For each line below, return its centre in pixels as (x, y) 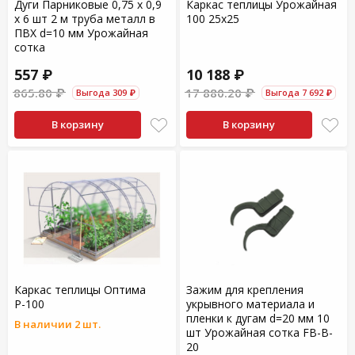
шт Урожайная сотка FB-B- (259, 332)
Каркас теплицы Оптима (80, 290)
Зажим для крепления (244, 290)
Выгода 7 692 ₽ (298, 92)
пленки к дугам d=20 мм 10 (258, 318)
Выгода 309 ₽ (106, 92)
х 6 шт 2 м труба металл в (85, 19)
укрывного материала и (250, 304)
